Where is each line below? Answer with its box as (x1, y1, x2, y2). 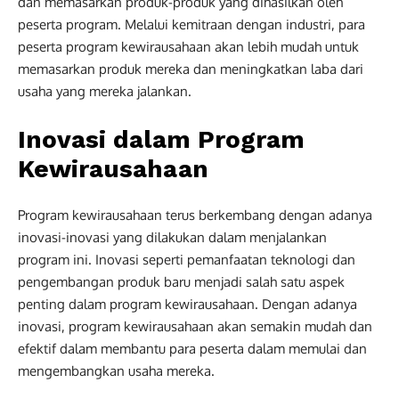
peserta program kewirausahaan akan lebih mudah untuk (18, 37, 359, 55)
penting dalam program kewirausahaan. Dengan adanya (18, 295, 357, 313)
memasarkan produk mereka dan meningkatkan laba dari (18, 60, 363, 77)
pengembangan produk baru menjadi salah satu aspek (18, 273, 345, 290)
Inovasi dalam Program (18, 124, 305, 154)
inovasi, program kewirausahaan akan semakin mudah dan (18, 317, 372, 335)
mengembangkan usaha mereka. (18, 362, 215, 379)
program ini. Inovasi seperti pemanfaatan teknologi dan (18, 250, 355, 268)
